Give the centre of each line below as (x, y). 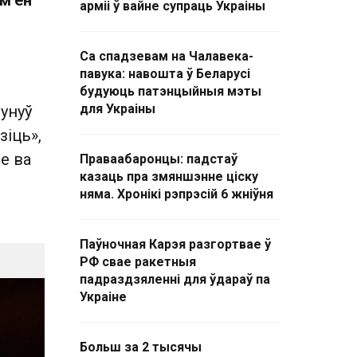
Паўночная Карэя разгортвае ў (175, 244)
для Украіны (118, 109)
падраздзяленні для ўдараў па (175, 279)
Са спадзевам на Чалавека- (167, 56)
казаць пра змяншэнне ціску (169, 177)
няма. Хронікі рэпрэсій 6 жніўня (177, 194)
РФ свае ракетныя (138, 262)
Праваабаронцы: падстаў (159, 159)
